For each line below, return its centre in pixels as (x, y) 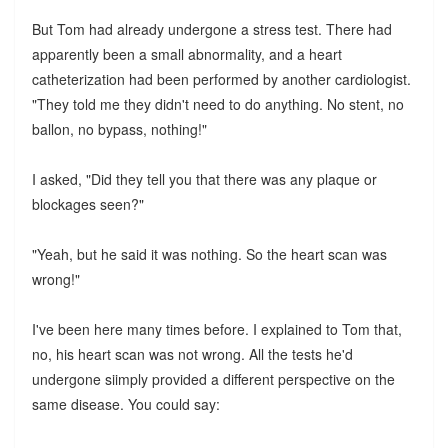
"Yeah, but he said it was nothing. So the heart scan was (209, 254)
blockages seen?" (87, 204)
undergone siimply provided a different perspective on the (213, 379)
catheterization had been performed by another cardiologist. (221, 79)
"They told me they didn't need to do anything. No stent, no (217, 104)
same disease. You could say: (125, 404)
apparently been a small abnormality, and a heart (186, 54)
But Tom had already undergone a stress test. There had (211, 29)
